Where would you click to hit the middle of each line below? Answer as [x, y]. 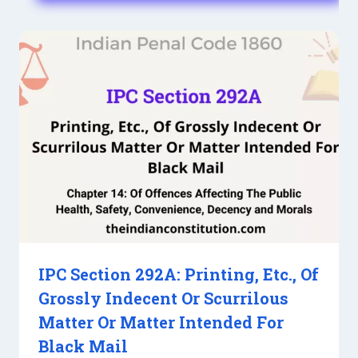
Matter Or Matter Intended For [161, 322]
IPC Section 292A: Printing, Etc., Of [179, 274]
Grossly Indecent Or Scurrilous [163, 298]
